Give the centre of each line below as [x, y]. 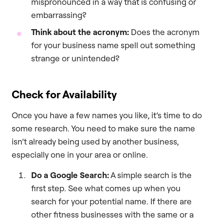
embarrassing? [59, 15]
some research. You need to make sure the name [103, 128]
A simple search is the [150, 175]
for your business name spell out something [113, 45]
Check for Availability [64, 94]
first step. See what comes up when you [106, 188]
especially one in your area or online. [80, 155]
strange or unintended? [75, 58]
